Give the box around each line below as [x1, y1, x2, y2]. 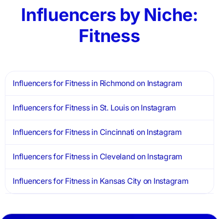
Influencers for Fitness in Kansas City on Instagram [13, 176, 189, 186]
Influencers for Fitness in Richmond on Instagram [13, 78, 182, 88]
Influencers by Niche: [21, 4, 198, 26]
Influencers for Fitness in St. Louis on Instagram [13, 103, 176, 113]
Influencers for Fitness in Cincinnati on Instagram [13, 127, 182, 137]
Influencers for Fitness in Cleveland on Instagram [13, 152, 183, 162]
